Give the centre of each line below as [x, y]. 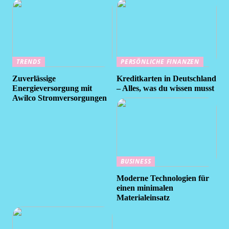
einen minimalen [145, 188]
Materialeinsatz [143, 198]
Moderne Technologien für [163, 178]
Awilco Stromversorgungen [60, 98]
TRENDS [29, 61]
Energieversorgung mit [52, 88]
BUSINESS [136, 161]
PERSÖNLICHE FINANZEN [160, 61]
